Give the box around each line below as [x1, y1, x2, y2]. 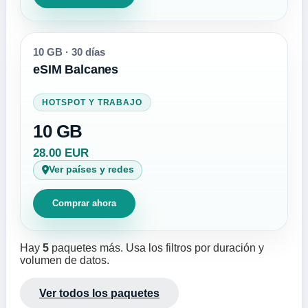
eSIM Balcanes [33, 62, 118, 77]
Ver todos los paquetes [39, 287, 159, 299]
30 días [69, 46, 106, 58]
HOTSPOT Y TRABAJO [42, 98, 143, 107]
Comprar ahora [52, 198, 117, 209]
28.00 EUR [33, 146, 89, 159]
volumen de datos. [20, 254, 109, 267]
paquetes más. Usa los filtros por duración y [49, 242, 264, 254]
